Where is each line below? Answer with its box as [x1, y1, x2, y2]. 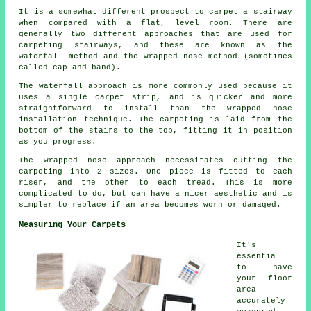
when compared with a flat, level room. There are [19, 18, 292, 27]
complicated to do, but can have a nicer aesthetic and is [19, 189, 292, 198]
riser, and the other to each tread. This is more [19, 178, 292, 187]
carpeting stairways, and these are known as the [19, 40, 292, 49]
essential [237, 251, 281, 260]
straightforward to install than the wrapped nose [19, 103, 292, 112]
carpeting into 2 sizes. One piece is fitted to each [19, 167, 292, 176]
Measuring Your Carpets [19, 219, 126, 230]
